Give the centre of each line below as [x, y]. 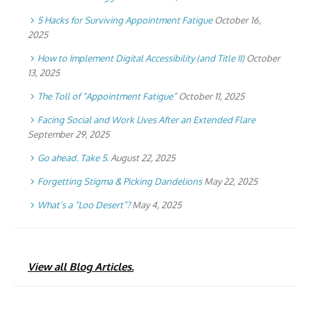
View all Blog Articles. [81, 266]
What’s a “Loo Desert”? [84, 205]
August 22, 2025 [143, 158]
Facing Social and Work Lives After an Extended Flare [146, 120]
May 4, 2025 [157, 205]
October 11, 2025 [211, 97]
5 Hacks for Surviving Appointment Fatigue [125, 20]
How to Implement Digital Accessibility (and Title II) [141, 58]
